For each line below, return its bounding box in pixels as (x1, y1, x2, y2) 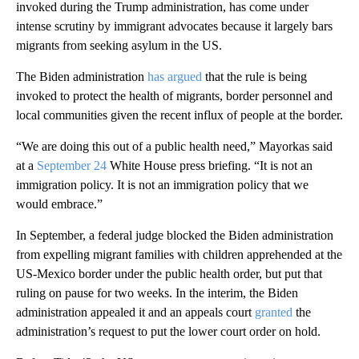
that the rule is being (202, 69, 307, 83)
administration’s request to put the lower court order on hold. (16, 324, 321, 338)
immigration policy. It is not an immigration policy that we (16, 177, 309, 192)
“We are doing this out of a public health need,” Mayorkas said (16, 139, 333, 153)
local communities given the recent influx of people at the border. (16, 107, 343, 122)
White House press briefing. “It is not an (107, 158, 313, 172)
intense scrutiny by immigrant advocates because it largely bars (16, 18, 333, 33)
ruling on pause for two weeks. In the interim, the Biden (16, 285, 298, 300)
